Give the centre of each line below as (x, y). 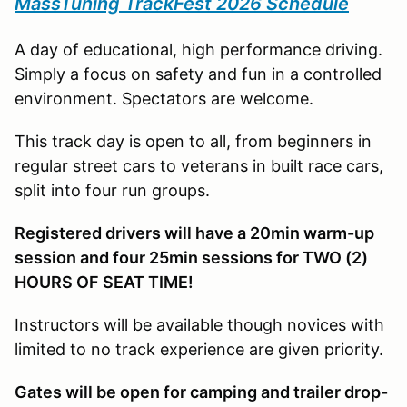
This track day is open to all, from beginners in (193, 141)
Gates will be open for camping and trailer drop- (201, 392)
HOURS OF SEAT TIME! (104, 282)
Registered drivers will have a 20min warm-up (194, 233)
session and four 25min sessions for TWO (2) (191, 257)
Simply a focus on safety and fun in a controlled (198, 74)
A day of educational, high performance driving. (199, 49)
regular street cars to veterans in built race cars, (199, 165)
